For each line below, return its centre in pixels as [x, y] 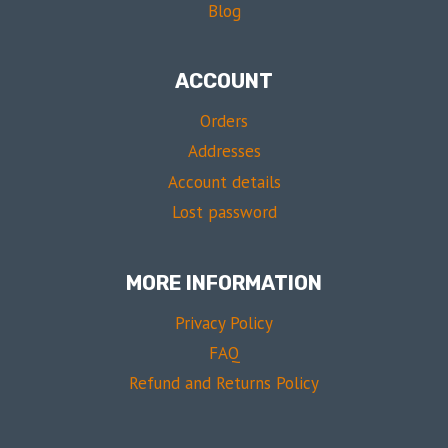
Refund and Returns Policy [224, 383]
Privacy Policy [224, 322]
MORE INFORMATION [224, 282]
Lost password [224, 212]
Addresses [224, 151]
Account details [224, 181]
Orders [224, 121]
